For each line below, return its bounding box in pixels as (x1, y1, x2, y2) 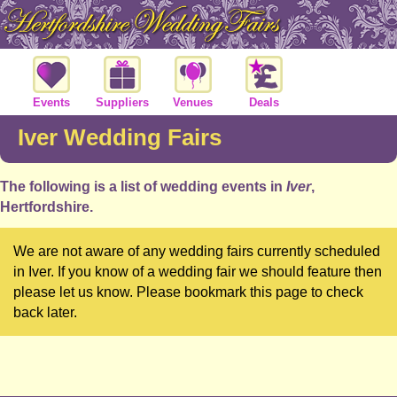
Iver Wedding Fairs (18, 123, 222, 151)
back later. (13, 304, 77, 320)
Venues (173, 95, 213, 109)
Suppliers (95, 95, 149, 109)
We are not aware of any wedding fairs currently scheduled (13, 243, 380, 259)
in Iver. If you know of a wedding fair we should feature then (13, 263, 382, 279)
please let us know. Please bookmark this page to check (13, 284, 363, 300)
